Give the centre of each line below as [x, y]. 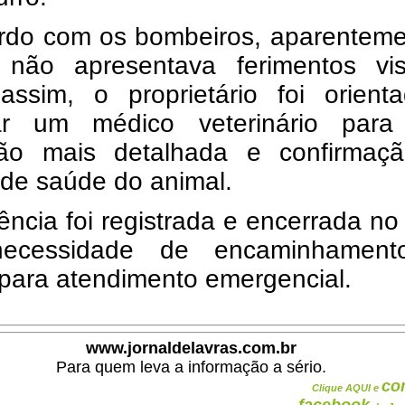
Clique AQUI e [347, 388]
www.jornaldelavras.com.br [191, 348]
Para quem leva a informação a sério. [191, 367]
